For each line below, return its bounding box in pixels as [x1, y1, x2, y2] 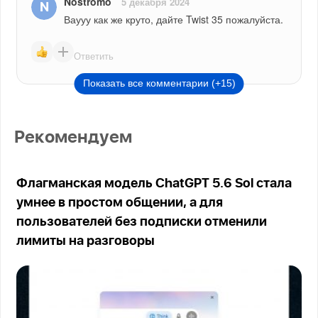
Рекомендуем [14, 129, 133, 147]
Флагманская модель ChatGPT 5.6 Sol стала [16, 177, 292, 191]
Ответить [74, 48, 114, 62]
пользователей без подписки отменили [16, 216, 268, 229]
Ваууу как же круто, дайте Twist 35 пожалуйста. [64, 12, 284, 27]
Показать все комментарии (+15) [82, 77, 236, 89]
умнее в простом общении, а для [16, 197, 224, 210]
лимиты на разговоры [16, 235, 155, 248]
